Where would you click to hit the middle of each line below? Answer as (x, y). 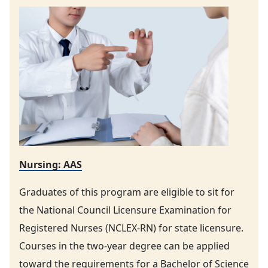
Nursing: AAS (51, 165)
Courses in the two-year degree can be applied (124, 246)
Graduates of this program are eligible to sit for (127, 192)
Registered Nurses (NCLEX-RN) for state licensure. (131, 228)
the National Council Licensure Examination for (125, 210)
